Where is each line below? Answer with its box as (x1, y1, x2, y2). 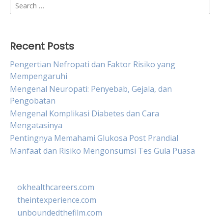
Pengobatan (10, 95, 55, 106)
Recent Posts (10, 39, 74, 53)
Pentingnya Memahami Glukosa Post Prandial (10, 133, 178, 143)
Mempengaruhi (10, 71, 67, 82)
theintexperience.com (17, 194, 96, 205)
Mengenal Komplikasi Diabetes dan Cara (10, 108, 159, 119)
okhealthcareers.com (17, 182, 94, 192)
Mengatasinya (10, 120, 62, 131)
